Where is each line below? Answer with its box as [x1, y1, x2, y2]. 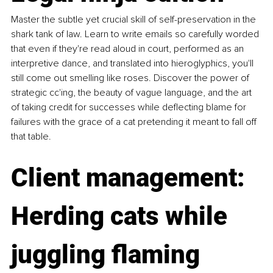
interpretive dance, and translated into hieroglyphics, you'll [11, 57, 256, 70]
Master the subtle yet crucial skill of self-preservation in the [11, 13, 258, 26]
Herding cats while [11, 201, 233, 232]
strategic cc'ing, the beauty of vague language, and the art [11, 87, 254, 99]
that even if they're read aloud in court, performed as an [11, 43, 246, 55]
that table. [11, 130, 54, 143]
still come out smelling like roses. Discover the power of [11, 72, 252, 85]
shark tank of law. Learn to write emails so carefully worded [11, 28, 261, 41]
